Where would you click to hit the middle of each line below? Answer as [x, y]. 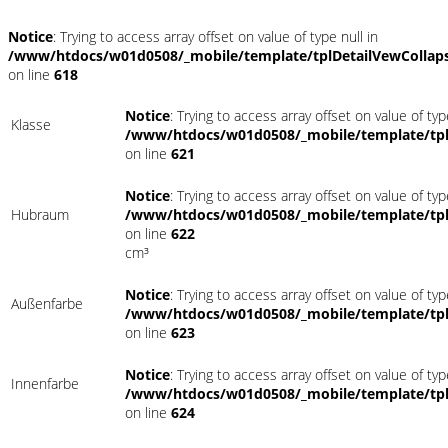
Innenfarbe [45, 384]
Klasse [31, 125]
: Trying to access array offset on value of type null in [215, 37]
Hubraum [40, 215]
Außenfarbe [47, 304]
